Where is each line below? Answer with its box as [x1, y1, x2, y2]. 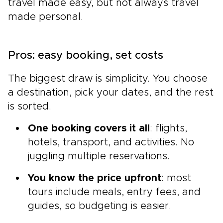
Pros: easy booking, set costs [8, 50, 163, 61]
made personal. [8, 11, 83, 22]
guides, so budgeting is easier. [28, 201, 171, 211]
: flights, [150, 123, 187, 133]
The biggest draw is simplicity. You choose [8, 73, 208, 84]
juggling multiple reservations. [28, 151, 170, 161]
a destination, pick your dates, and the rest [8, 87, 214, 98]
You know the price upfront [28, 173, 161, 183]
